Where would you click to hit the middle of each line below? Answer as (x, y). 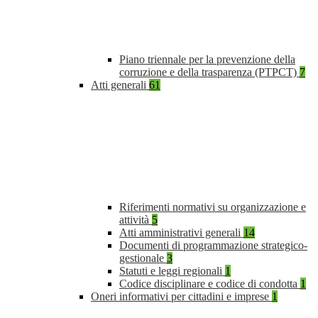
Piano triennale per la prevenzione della (207, 60)
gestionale (143, 258)
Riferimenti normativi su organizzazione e (213, 207)
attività (136, 220)
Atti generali (120, 85)
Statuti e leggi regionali (172, 271)
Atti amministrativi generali (181, 233)
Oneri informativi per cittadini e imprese (181, 297)
